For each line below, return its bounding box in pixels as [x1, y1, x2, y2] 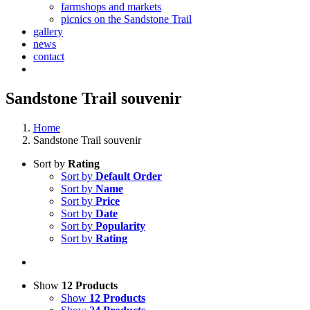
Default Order [95, 170, 162, 182]
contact [33, 51, 64, 62]
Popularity [95, 219, 145, 232]
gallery [33, 26, 63, 37]
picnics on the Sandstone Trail [61, 13, 192, 25]
